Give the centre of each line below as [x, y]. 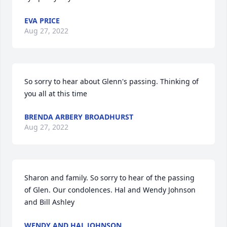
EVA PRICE [42, 21]
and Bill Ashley [49, 202]
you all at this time [56, 93]
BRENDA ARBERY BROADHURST [79, 117]
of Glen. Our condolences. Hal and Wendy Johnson [110, 190]
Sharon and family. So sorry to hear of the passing [109, 178]
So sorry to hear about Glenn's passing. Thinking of [111, 81]
